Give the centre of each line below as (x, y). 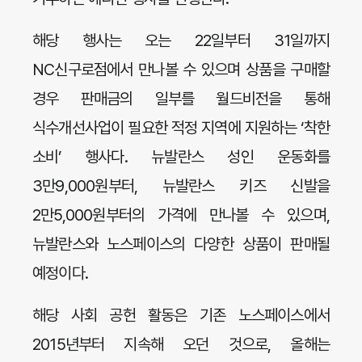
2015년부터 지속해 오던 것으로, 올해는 (181, 344)
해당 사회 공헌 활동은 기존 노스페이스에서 (181, 315)
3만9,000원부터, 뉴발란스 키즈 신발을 (181, 186)
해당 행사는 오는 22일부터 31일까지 (181, 40)
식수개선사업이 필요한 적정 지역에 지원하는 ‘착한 (181, 128)
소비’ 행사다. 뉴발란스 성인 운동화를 (181, 157)
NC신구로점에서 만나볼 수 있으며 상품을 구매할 (181, 69)
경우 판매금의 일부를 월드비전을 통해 (181, 99)
